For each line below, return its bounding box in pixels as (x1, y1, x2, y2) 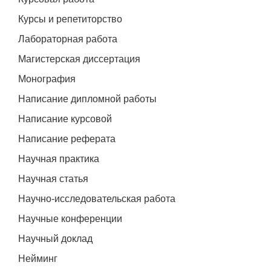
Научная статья (18, 174, 88, 184)
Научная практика (18, 154, 99, 165)
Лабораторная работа (18, 34, 117, 45)
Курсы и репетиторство (18, 14, 122, 25)
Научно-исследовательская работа (18, 194, 175, 204)
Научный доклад (18, 233, 93, 244)
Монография (18, 74, 76, 85)
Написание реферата (18, 134, 116, 145)
